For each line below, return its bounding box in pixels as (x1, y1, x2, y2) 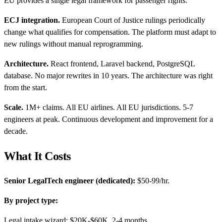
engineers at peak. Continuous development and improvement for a (4, 114, 213, 123)
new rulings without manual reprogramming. (4, 39, 143, 48)
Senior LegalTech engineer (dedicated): (4, 176, 135, 185)
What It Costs (4, 149, 71, 163)
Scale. (4, 103, 23, 111)
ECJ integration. (4, 15, 60, 24)
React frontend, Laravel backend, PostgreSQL (49, 59, 195, 68)
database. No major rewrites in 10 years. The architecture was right (4, 71, 213, 80)
